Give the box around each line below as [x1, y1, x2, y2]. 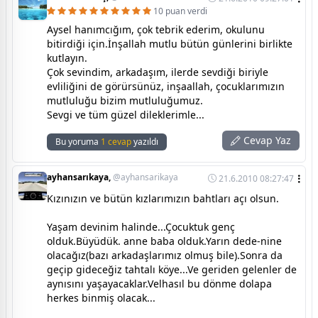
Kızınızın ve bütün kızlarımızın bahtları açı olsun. [47, 191, 279, 205]
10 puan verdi [153, 4, 207, 17]
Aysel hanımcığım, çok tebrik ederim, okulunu [47, 22, 265, 36]
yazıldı [131, 135, 158, 148]
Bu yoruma [55, 135, 101, 148]
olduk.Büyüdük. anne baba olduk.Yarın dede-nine [47, 234, 282, 248]
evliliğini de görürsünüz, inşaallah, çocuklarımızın [47, 79, 285, 93]
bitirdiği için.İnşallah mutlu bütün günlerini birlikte [47, 36, 292, 50]
